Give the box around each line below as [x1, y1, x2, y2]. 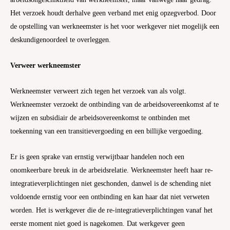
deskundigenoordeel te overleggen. [10, 36, 111, 44]
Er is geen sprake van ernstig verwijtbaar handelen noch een [10, 153, 184, 161]
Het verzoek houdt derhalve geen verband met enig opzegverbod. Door [10, 9, 216, 17]
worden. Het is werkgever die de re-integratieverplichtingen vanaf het [10, 206, 213, 215]
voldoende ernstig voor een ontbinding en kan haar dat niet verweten [10, 193, 209, 201]
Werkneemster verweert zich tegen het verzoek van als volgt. [10, 87, 186, 95]
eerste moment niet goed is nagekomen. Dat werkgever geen [10, 220, 185, 228]
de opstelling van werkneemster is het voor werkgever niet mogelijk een [10, 23, 219, 31]
